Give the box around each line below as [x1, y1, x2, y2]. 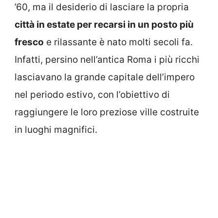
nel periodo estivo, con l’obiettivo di [15, 89, 170, 100]
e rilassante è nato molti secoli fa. [44, 36, 193, 48]
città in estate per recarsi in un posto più [15, 18, 194, 30]
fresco [15, 36, 44, 48]
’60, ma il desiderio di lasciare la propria [15, 1, 189, 13]
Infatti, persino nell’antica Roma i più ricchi [15, 54, 200, 65]
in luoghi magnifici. [15, 124, 97, 135]
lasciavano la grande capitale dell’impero [15, 71, 195, 83]
